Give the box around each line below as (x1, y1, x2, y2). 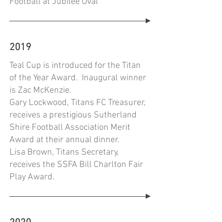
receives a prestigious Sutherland (9, 110, 137, 120)
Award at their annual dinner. (9, 135, 119, 145)
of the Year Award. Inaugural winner (9, 73, 146, 83)
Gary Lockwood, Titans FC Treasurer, (9, 98, 146, 108)
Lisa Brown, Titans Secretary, (9, 147, 119, 158)
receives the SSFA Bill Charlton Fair (9, 160, 143, 170)
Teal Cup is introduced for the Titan (9, 60, 141, 71)
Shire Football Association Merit (9, 122, 130, 133)
